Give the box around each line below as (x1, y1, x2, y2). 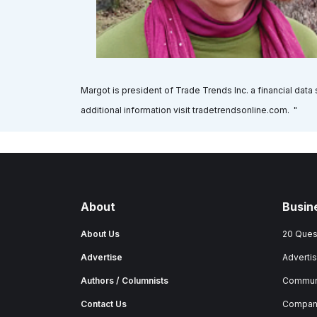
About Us (81, 228, 120, 239)
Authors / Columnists (81, 275, 168, 286)
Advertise (81, 251, 122, 263)
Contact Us (81, 298, 127, 309)
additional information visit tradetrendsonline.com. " (81, 104, 297, 115)
